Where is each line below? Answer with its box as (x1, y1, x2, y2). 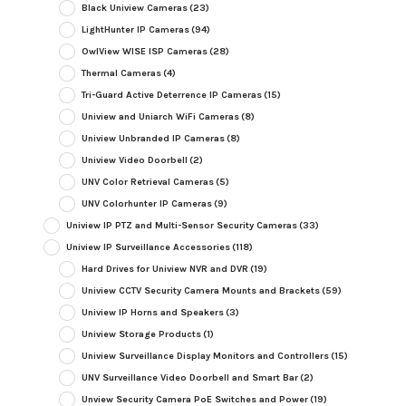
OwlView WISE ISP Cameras (81, 45, 208, 58)
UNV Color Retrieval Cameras (81, 176, 214, 188)
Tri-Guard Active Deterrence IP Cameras (81, 89, 262, 101)
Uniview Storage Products (81, 328, 201, 341)
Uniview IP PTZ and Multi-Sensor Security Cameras (65, 219, 297, 232)
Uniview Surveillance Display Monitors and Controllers (81, 350, 329, 362)
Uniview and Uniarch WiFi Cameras (81, 111, 239, 123)
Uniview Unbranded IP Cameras (81, 132, 225, 145)
